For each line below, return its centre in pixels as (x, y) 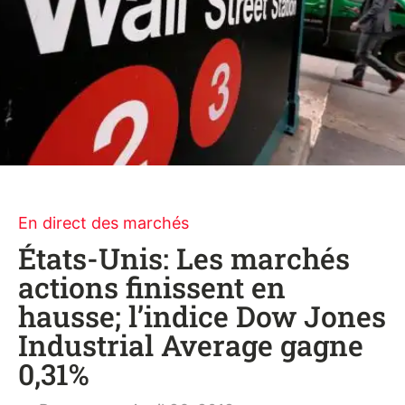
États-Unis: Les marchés (184, 258)
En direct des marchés (104, 223)
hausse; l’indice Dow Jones (202, 316)
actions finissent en (152, 287)
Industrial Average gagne (191, 345)
